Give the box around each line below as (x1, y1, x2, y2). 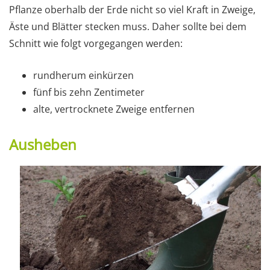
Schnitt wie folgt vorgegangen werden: (9, 36, 183, 50)
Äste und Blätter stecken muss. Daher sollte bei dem (9, 19, 246, 33)
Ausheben (9, 134, 77, 154)
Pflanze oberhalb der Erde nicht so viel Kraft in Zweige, (9, 2, 256, 16)
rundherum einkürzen (33, 68, 134, 82)
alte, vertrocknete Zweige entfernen (33, 102, 195, 116)
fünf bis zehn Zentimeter (33, 85, 145, 99)
